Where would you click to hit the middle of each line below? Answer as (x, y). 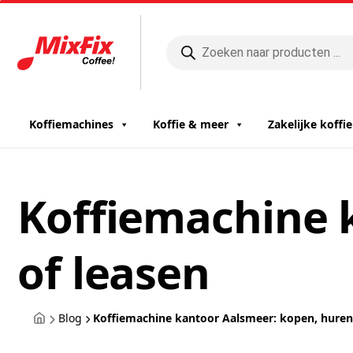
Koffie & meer (191, 124)
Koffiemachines (71, 124)
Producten (197, 41)
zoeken (187, 53)
